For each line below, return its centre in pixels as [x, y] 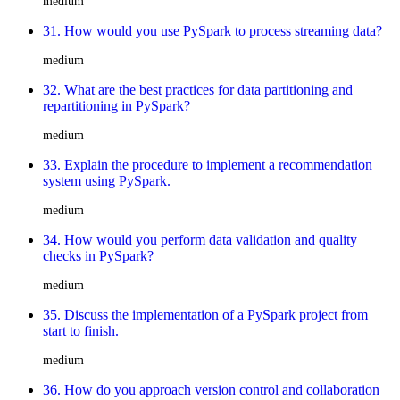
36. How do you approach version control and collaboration [211, 389]
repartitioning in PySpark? [117, 105]
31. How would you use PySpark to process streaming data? [212, 30]
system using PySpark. [107, 180]
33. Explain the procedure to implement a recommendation [208, 164]
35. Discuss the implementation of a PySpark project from [205, 314]
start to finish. [81, 330]
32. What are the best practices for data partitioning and [198, 89]
